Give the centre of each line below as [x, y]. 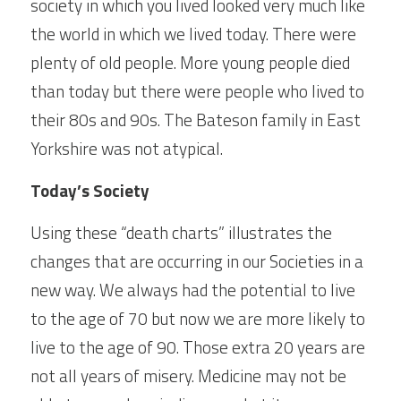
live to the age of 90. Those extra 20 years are [198, 347]
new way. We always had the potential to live [193, 290]
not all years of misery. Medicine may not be [188, 375]
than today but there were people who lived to [197, 91]
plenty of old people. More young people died [190, 62]
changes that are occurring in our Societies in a [197, 261]
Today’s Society [90, 190]
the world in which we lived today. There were [193, 34]
